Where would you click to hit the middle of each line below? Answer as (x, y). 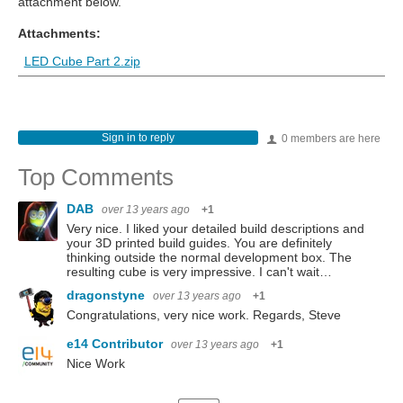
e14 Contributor (116, 344)
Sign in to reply (138, 138)
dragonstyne (107, 295)
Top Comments (96, 177)
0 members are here (330, 139)
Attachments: (59, 33)
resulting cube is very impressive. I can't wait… (199, 272)
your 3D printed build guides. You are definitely (199, 243)
